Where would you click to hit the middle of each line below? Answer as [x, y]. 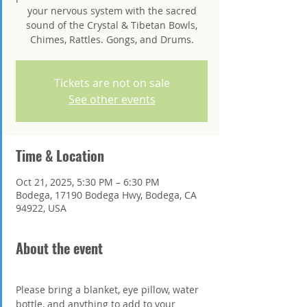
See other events [112, 99]
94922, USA [41, 208]
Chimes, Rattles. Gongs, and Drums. [112, 39]
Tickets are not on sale [112, 83]
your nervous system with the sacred [112, 10]
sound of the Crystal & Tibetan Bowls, [112, 25]
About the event [59, 248]
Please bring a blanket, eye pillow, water [109, 289]
